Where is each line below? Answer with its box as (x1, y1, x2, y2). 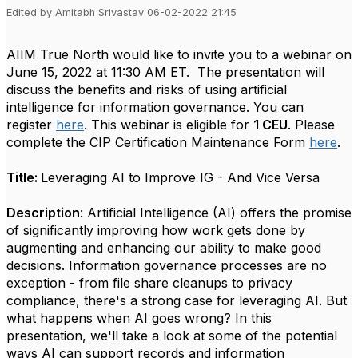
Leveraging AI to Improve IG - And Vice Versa (41, 169, 320, 185)
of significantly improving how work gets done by (6, 222, 305, 238)
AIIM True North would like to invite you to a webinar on (6, 46, 352, 62)
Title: (6, 169, 41, 185)
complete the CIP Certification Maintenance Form (6, 134, 309, 150)
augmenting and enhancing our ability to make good (6, 240, 321, 256)
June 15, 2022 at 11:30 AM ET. (6, 64, 189, 80)
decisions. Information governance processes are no (6, 257, 327, 273)
